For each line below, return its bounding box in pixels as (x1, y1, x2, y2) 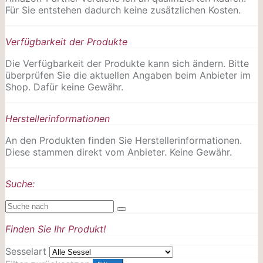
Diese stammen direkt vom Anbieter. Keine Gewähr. (5, 146, 232, 158)
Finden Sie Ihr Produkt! (5, 222, 106, 235)
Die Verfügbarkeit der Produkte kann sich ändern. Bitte (5, 57, 249, 69)
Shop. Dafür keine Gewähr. (5, 80, 123, 93)
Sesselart (5, 245, 46, 257)
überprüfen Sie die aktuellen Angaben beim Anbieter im (5, 69, 251, 81)
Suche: (5, 177, 35, 190)
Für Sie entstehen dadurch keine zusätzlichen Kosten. (5, 4, 241, 16)
